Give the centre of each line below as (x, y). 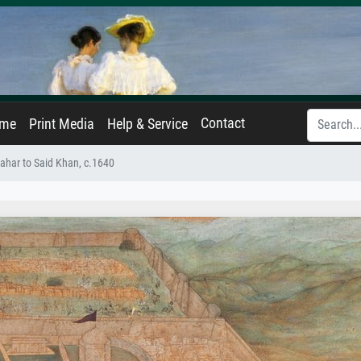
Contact (223, 123)
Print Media (62, 124)
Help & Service (147, 124)
